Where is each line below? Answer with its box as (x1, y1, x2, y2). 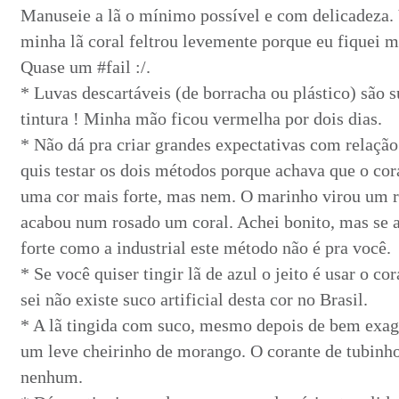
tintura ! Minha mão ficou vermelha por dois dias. (20, 109, 382, 128)
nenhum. (20, 367, 83, 387)
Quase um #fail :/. (20, 57, 151, 77)
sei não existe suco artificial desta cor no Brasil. (20, 289, 368, 309)
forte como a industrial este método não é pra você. (20, 238, 391, 257)
